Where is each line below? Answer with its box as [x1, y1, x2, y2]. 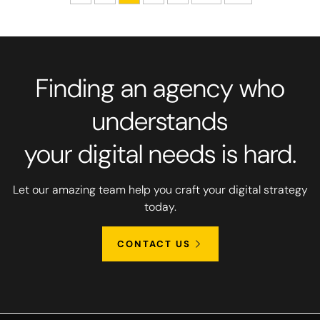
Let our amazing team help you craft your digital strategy [12, 182, 308, 198]
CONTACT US [116, 238, 191, 251]
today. [144, 199, 176, 215]
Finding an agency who [35, 71, 285, 106]
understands [92, 104, 228, 139]
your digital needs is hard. [24, 137, 296, 171]
